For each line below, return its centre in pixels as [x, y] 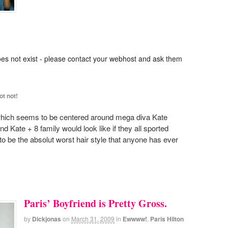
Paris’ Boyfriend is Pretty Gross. [95, 203]
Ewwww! [135, 219]
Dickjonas [47, 219]
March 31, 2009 [93, 218]
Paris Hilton [167, 219]
